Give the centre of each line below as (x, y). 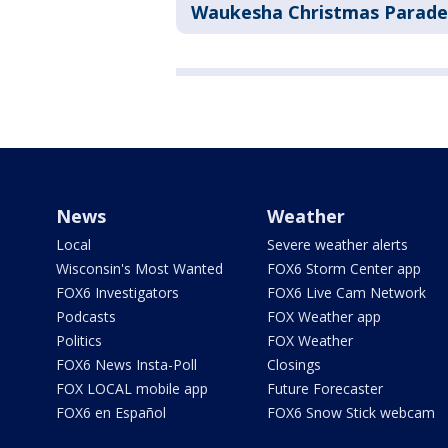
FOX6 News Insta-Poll (126, 364)
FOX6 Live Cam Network (346, 292)
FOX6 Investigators (117, 292)
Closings (293, 364)
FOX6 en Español (111, 412)
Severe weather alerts (337, 244)
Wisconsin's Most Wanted (139, 268)
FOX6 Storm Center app (343, 268)
